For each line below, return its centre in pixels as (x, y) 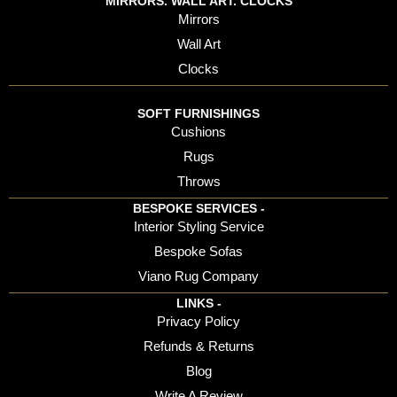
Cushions (198, 132)
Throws (198, 182)
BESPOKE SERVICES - (198, 209)
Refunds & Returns (198, 346)
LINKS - (198, 304)
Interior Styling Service (198, 227)
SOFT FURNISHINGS (198, 114)
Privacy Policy (198, 322)
